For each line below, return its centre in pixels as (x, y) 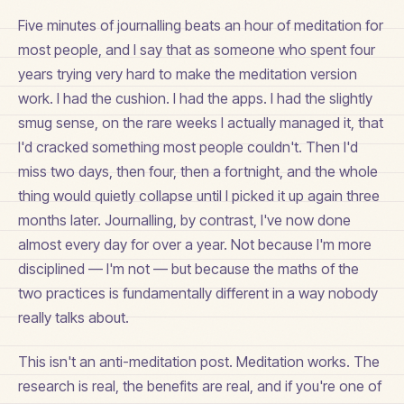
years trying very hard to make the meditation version (188, 73)
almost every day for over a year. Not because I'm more (195, 244)
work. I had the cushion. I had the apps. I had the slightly (195, 98)
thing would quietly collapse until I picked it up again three (199, 195)
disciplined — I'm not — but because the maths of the (188, 268)
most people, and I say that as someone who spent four (197, 49)
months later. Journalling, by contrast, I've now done (184, 220)
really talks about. (73, 317)
